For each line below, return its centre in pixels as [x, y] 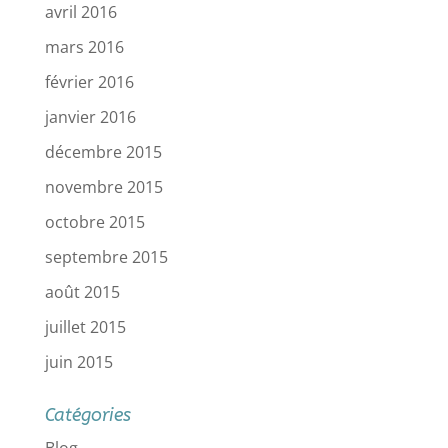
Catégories [87, 414]
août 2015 [82, 291]
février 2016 [89, 81]
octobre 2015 [94, 221]
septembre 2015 [106, 256]
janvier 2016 [90, 116]
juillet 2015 [85, 326]
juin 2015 [78, 361]
